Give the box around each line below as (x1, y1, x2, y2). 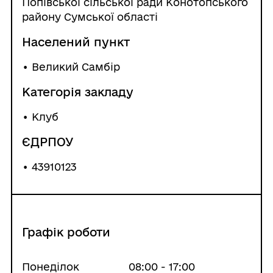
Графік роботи (21, 225, 110, 239)
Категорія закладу (21, 85, 133, 99)
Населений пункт (21, 35, 130, 49)
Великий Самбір (31, 61, 120, 73)
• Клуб (21, 111, 58, 122)
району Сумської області (21, 11, 158, 23)
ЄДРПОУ (21, 135, 74, 149)
